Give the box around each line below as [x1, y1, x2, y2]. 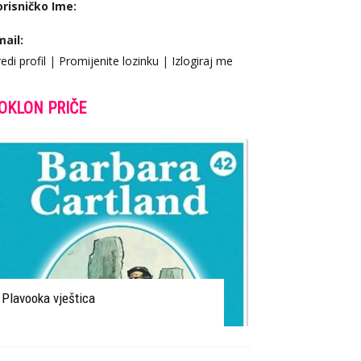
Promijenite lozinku [59, 53, 159, 68]
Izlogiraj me [172, 53, 233, 68]
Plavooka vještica [2, 290, 95, 306]
